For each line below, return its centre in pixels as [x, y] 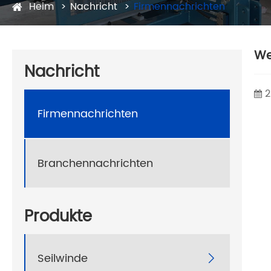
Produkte [58, 217]
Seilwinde [63, 258]
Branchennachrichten [95, 163]
